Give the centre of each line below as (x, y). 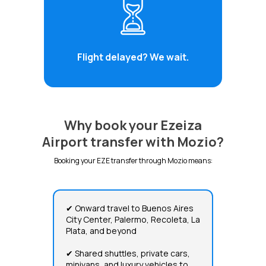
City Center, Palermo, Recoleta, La (133, 219)
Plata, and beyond (101, 230)
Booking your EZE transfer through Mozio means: (133, 160)
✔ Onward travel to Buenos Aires (130, 208)
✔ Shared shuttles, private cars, (128, 253)
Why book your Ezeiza (133, 125)
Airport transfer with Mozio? (133, 142)
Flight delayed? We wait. (133, 57)
